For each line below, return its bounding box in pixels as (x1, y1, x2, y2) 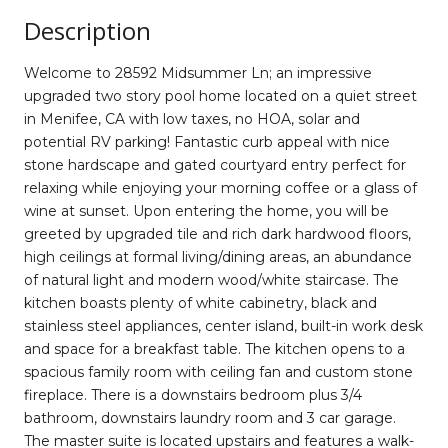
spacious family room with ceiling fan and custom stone (24, 362, 413, 381)
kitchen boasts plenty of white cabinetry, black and (24, 293, 377, 312)
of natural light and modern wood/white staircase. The (24, 270, 399, 289)
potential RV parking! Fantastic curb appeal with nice (24, 132, 390, 151)
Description (24, 13, 151, 47)
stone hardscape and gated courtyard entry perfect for (24, 155, 406, 174)
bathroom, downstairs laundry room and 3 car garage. (24, 408, 396, 427)
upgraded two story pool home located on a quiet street (24, 86, 417, 105)
